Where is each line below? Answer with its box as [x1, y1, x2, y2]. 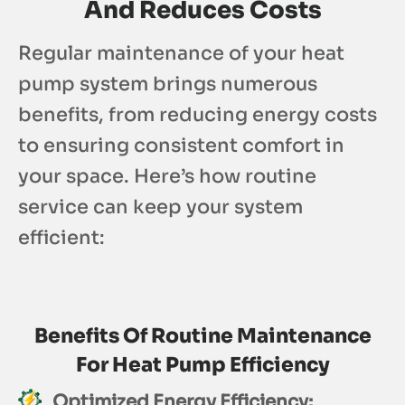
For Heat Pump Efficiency [75, 353, 330, 378]
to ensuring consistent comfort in [18, 133, 344, 157]
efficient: [18, 225, 105, 250]
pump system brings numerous [18, 71, 317, 96]
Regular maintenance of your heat [18, 41, 344, 65]
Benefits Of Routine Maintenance [33, 324, 372, 349]
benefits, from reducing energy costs [18, 102, 377, 127]
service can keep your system [18, 194, 303, 219]
